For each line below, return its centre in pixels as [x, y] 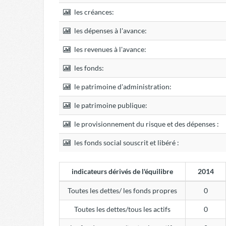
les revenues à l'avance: [109, 49]
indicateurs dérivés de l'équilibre [122, 171]
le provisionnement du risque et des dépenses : [146, 124]
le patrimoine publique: [110, 105]
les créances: [93, 12]
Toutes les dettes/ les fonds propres [122, 190]
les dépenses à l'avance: [110, 31]
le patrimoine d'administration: [122, 87]
